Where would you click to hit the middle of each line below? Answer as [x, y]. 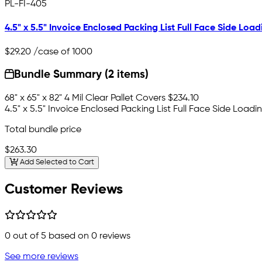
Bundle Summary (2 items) [82, 75]
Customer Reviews [64, 190]
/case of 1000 [62, 52]
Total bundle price [43, 130]
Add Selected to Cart [56, 163]
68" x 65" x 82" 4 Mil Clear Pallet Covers [85, 98]
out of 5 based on [51, 237]
